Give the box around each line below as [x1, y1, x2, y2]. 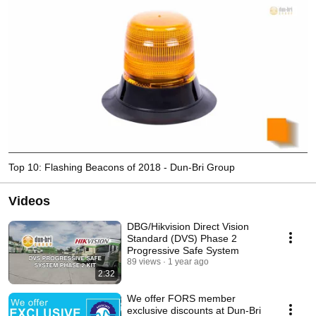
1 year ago [168, 256, 209, 267]
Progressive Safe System [127, 244, 239, 256]
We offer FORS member [127, 292, 236, 304]
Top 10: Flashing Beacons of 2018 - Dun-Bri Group [8, 161, 235, 173]
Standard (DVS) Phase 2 [127, 232, 237, 244]
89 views [127, 256, 161, 267]
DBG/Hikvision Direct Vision [127, 220, 249, 232]
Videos [8, 193, 50, 208]
